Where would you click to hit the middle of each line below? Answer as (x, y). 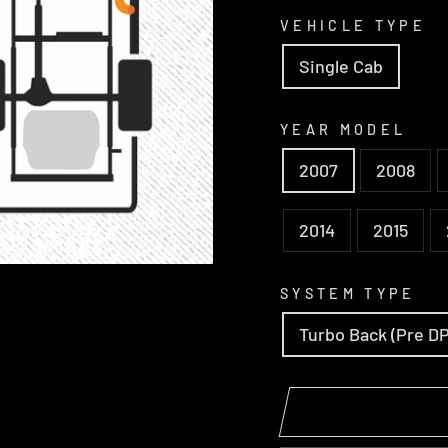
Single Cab (341, 65)
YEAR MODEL (343, 129)
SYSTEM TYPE (348, 293)
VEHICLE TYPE (353, 25)
